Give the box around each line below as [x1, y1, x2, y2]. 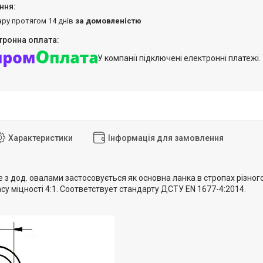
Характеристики [8, 133, 73, 143]
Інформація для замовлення [108, 133, 224, 143]
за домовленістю [75, 16, 141, 26]
